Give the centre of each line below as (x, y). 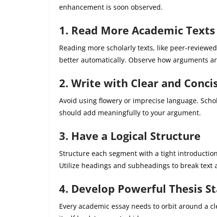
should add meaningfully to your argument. (130, 112)
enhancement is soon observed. (111, 7)
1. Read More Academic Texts (137, 30)
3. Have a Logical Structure (130, 135)
